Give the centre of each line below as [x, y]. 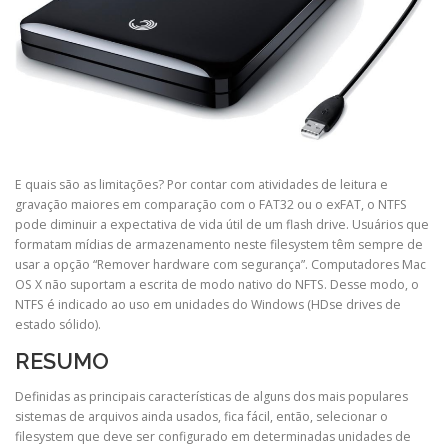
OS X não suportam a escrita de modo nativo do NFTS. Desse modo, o [217, 284]
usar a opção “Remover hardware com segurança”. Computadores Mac [220, 264]
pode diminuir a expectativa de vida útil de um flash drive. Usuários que [222, 224]
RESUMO [62, 360]
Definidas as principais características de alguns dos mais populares [211, 396]
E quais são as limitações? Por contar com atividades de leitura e [201, 184]
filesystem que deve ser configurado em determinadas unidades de [213, 436]
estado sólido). [58, 324]
